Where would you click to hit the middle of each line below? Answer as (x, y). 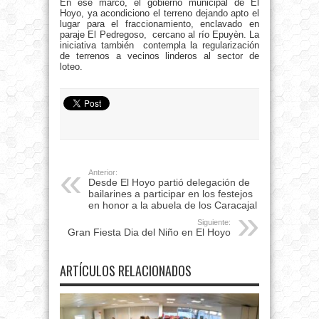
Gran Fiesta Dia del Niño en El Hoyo (149, 232)
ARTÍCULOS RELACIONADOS (126, 271)
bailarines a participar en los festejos (171, 194)
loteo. (71, 67)
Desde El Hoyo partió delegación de (169, 183)
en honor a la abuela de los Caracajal (173, 205)
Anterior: (103, 173)
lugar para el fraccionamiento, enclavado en (159, 24)
